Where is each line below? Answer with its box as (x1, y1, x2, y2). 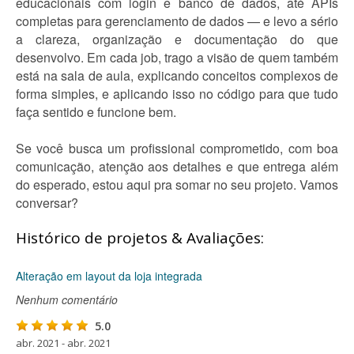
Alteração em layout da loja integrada (16, 268, 202, 284)
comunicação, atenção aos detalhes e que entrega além (16, 157, 338, 175)
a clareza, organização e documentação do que (16, 30, 338, 48)
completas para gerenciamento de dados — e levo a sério (16, 12, 338, 30)
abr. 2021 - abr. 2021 (16, 336, 111, 350)
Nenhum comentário (16, 292, 118, 307)
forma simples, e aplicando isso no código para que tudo (16, 85, 338, 103)
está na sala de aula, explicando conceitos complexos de (16, 66, 338, 85)
